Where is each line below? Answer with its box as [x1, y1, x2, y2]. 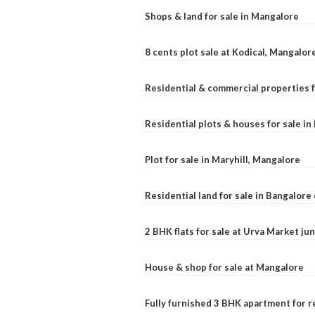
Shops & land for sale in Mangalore [144, 10, 299, 22]
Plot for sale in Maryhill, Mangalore [144, 153, 300, 165]
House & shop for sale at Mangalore [144, 261, 304, 273]
